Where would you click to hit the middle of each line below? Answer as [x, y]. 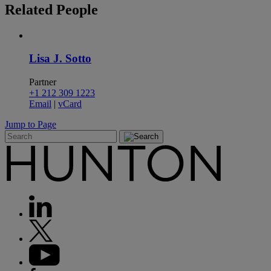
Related [31, 9]
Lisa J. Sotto [60, 59]
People [77, 9]
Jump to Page [31, 125]
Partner [43, 82]
